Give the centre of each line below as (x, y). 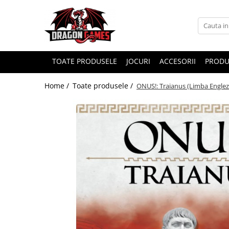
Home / (58, 86)
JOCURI (138, 61)
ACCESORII (178, 61)
